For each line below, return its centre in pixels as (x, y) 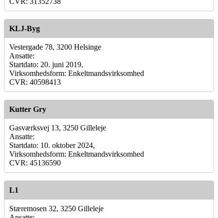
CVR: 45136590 (35, 163)
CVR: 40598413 (35, 82)
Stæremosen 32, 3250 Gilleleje (56, 208)
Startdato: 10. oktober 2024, (52, 145)
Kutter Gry (28, 109)
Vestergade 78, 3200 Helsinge (55, 47)
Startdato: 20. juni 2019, (46, 64)
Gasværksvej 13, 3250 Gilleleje (58, 127)
